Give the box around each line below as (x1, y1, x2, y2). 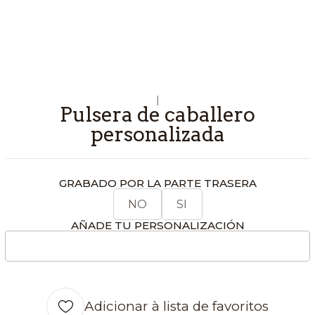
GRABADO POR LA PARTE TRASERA (58, 176, 257, 190)
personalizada (90, 121, 225, 146)
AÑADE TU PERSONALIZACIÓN (70, 218, 245, 232)
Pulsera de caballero (60, 101, 255, 127)
